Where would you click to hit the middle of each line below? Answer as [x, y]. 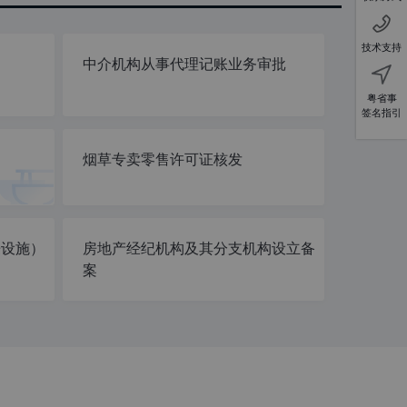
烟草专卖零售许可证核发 [162, 159]
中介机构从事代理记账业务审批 [184, 64]
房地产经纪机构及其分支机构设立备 [199, 248]
